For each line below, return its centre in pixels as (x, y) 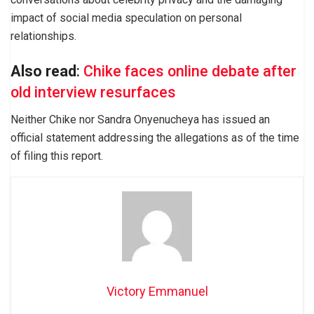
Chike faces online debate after (190, 71)
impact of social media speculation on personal (126, 18)
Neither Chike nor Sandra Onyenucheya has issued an (140, 119)
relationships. (43, 36)
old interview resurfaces (93, 92)
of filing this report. (57, 156)
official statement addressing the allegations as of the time (155, 137)
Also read (43, 71)
